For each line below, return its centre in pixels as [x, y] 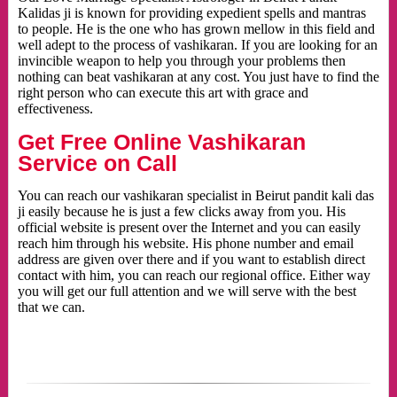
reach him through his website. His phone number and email [185, 244]
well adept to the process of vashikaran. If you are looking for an [197, 45]
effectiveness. [55, 109]
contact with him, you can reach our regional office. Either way [194, 276]
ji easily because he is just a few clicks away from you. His [181, 212]
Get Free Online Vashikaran [161, 142]
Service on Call [97, 163]
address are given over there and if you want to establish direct [191, 260]
